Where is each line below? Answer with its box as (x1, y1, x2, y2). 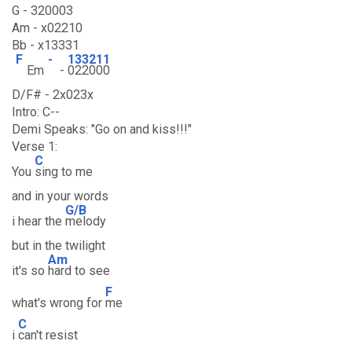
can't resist (18, 328, 78, 343)
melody (65, 214, 106, 229)
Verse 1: (12, 139, 57, 154)
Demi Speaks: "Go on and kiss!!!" (12, 122, 192, 137)
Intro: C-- (12, 104, 60, 119)
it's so (12, 263, 48, 278)
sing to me (35, 164, 93, 179)
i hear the (12, 214, 65, 229)
